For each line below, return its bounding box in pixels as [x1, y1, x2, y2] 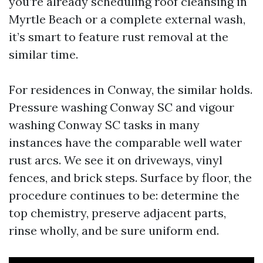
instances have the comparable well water [9, 135, 242, 150]
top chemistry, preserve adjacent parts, [9, 205, 226, 220]
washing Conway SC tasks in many [9, 117, 200, 132]
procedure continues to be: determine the [9, 188, 240, 203]
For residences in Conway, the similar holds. [9, 82, 252, 97]
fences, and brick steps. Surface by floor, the [9, 170, 252, 185]
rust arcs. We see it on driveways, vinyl [9, 153, 222, 167]
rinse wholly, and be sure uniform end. [9, 223, 219, 238]
